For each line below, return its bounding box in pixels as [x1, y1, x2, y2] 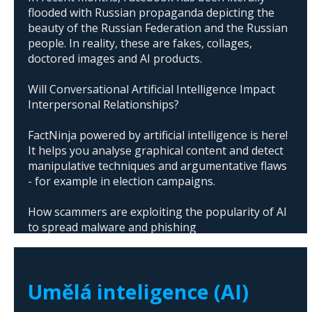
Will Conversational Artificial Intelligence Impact [28, 81, 275, 97]
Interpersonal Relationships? [28, 97, 179, 113]
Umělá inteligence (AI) [28, 277, 249, 305]
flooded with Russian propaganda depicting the [28, 5, 274, 21]
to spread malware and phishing [28, 219, 196, 235]
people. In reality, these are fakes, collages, [28, 36, 252, 52]
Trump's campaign [28, 265, 126, 281]
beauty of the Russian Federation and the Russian [28, 20, 288, 36]
